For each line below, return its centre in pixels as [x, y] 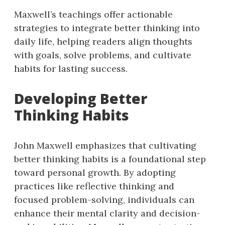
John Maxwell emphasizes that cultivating [105, 146]
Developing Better [81, 99]
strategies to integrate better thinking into [107, 28]
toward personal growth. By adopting [95, 173]
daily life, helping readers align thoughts [103, 42]
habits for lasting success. [71, 69]
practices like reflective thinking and [94, 186]
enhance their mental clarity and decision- [107, 213]
